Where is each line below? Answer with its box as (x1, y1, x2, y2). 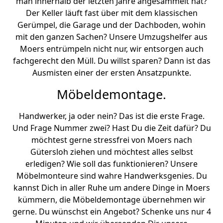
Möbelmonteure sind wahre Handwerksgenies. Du (16, 170, 207, 181)
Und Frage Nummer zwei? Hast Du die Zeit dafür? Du (12, 122, 211, 133)
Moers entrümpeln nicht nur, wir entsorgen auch (19, 43, 204, 54)
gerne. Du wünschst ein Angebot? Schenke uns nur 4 (12, 206, 211, 217)
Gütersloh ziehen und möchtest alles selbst (30, 146, 193, 157)
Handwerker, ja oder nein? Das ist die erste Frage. (18, 111, 205, 121)
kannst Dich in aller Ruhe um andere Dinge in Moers (13, 182, 210, 193)
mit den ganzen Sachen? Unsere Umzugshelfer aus (15, 31, 208, 42)
